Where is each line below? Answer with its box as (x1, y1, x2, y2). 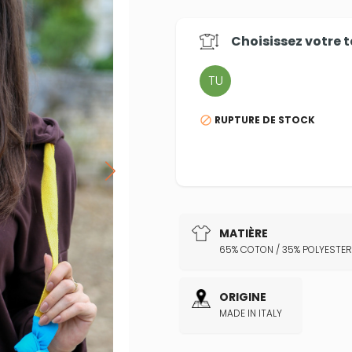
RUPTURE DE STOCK (214, 112, 315, 126)
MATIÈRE (219, 225, 268, 241)
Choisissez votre (231, 31, 343, 50)
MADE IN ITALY (219, 306, 282, 320)
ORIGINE (219, 288, 266, 305)
